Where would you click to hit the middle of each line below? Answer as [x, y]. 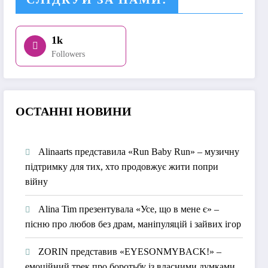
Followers [68, 54]
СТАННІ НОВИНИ [79, 111]
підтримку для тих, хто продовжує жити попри [122, 166]
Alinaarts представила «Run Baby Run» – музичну [139, 151]
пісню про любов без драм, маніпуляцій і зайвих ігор [133, 224]
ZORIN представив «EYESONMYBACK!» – [130, 251]
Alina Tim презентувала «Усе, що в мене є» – [129, 209]
